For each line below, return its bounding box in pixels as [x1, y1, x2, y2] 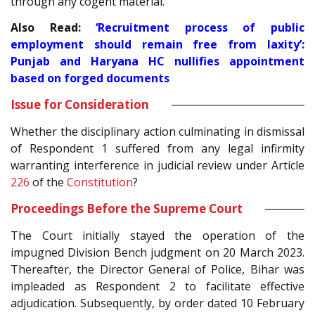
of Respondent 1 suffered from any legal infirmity [11, 141, 304, 157]
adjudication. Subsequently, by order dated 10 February [11, 295, 304, 311]
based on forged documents [11, 70, 169, 86]
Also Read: [11, 20, 96, 36]
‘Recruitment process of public [96, 20, 305, 36]
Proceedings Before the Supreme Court [11, 200, 243, 217]
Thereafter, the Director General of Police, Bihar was [11, 262, 304, 278]
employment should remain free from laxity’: [11, 37, 304, 53]
